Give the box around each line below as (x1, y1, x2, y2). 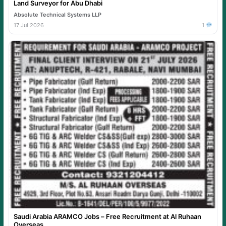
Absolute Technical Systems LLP (14, 11, 101, 19)
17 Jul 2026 (14, 22, 44, 29)
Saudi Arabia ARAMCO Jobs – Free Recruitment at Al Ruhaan (14, 212, 201, 221)
